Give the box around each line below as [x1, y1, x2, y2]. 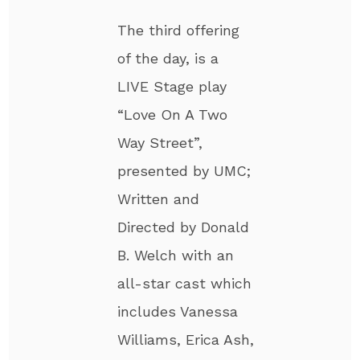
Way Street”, [117, 133, 203, 151]
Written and [117, 190, 200, 207]
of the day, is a [117, 49, 219, 67]
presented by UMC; [117, 162, 252, 179]
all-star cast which [117, 274, 252, 292]
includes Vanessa [117, 302, 239, 320]
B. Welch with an [117, 246, 235, 264]
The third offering [117, 21, 240, 39]
